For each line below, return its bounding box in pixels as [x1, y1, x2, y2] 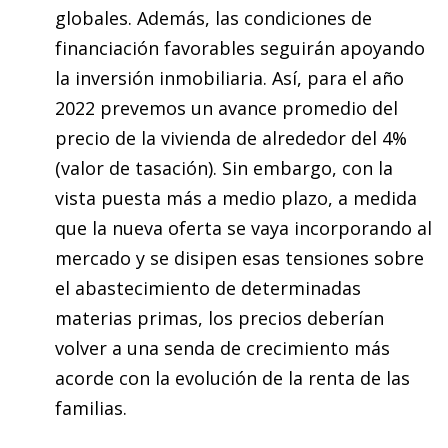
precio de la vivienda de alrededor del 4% [55, 125, 407, 150]
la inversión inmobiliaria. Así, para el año [55, 65, 404, 90]
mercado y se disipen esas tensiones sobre [55, 245, 424, 270]
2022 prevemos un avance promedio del [55, 95, 398, 120]
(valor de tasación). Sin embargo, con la [55, 155, 393, 180]
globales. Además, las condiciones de [55, 5, 372, 30]
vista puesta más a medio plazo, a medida [55, 185, 417, 210]
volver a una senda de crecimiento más [55, 335, 390, 360]
